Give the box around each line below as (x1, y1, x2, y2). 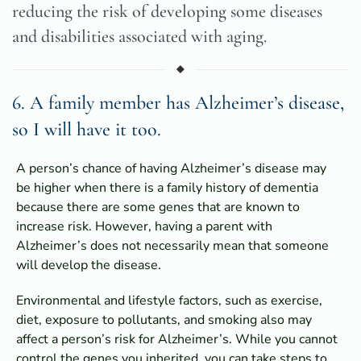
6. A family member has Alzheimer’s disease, (12, 91, 344, 115)
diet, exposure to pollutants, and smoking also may (16, 311, 312, 330)
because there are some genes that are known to (16, 198, 300, 217)
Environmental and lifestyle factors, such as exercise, (16, 292, 322, 310)
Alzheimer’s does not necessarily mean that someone (16, 237, 329, 255)
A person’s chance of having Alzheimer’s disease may (16, 160, 326, 178)
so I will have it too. (12, 118, 161, 142)
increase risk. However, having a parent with (16, 218, 272, 236)
